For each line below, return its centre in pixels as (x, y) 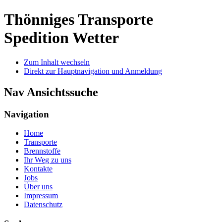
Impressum (41, 196)
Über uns (38, 187)
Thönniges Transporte (79, 20)
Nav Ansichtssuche (51, 92)
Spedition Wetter (61, 38)
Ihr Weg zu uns (48, 160)
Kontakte (38, 169)
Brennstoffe (42, 151)
